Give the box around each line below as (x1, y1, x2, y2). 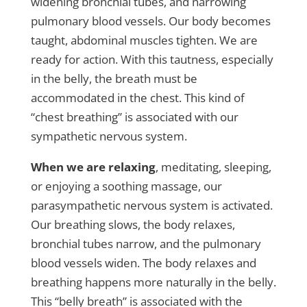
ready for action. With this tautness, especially (30, 51, 273, 68)
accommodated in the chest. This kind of (30, 90, 245, 106)
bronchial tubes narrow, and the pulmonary (30, 236, 261, 252)
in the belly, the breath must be (30, 71, 197, 87)
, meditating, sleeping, (155, 159, 271, 175)
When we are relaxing (30, 159, 156, 175)
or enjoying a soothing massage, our (30, 178, 222, 195)
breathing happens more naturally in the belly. (30, 274, 276, 291)
